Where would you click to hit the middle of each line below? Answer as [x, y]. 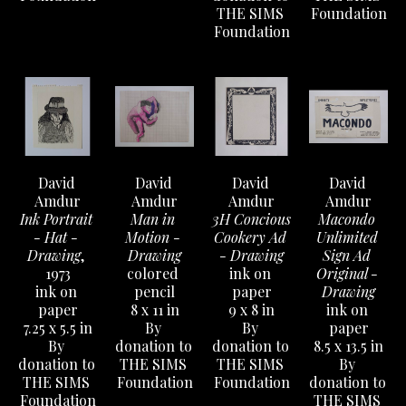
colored [153, 274]
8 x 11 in [155, 310]
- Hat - [56, 237]
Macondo [347, 219]
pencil [155, 292]
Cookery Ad [250, 237]
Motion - [153, 237]
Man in [153, 219]
